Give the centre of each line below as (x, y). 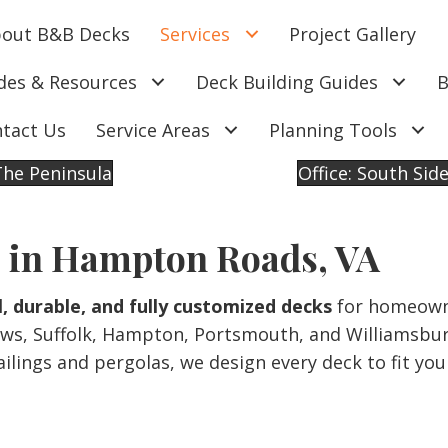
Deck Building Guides (286, 82)
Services (195, 34)
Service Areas (152, 130)
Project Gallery (353, 34)
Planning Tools (332, 130)
